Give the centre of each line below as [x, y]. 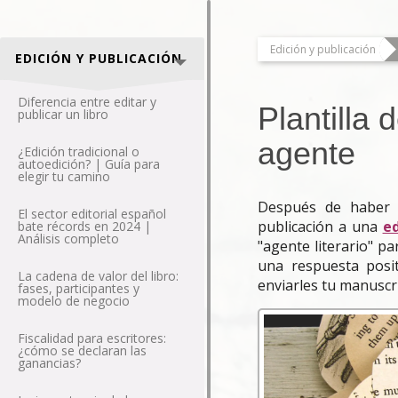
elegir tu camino [64, 176]
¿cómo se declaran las [82, 350]
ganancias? [49, 363]
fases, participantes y [79, 288]
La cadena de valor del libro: [98, 276]
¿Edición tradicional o [79, 151]
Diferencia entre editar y [87, 102]
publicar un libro [63, 114]
